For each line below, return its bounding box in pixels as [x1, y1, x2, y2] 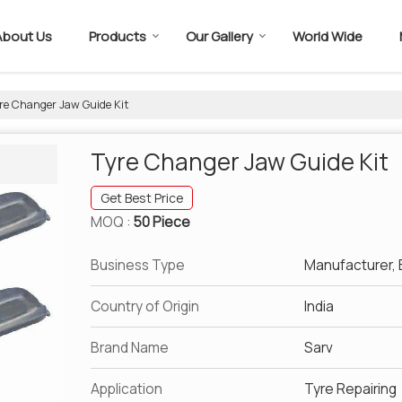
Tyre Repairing [304, 380, 397, 398]
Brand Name [91, 338, 169, 357]
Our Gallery [186, 27, 253, 46]
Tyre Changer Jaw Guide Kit [91, 145, 389, 178]
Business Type [91, 256, 185, 275]
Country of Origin [91, 297, 199, 316]
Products [89, 27, 146, 46]
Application [91, 380, 162, 398]
